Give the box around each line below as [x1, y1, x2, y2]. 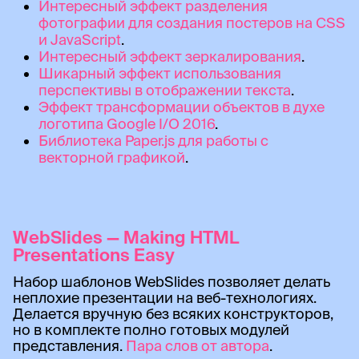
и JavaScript [38, 30, 121, 48]
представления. [13, 337, 126, 354]
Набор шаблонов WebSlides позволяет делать [13, 272, 330, 290]
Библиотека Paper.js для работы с [38, 131, 268, 149]
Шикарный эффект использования [38, 64, 281, 82]
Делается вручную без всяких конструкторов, [13, 305, 333, 322]
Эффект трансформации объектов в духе [38, 98, 325, 115]
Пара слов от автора [126, 337, 269, 354]
